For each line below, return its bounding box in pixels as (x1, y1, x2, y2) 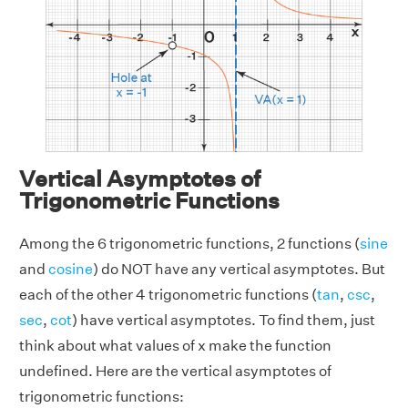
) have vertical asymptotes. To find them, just (72, 311, 375, 330)
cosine (48, 260, 93, 279)
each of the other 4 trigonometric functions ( (19, 286, 317, 304)
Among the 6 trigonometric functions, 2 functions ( (19, 235, 360, 253)
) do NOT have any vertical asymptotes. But (93, 260, 385, 279)
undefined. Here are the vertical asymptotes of (19, 362, 331, 381)
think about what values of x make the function (19, 337, 331, 355)
